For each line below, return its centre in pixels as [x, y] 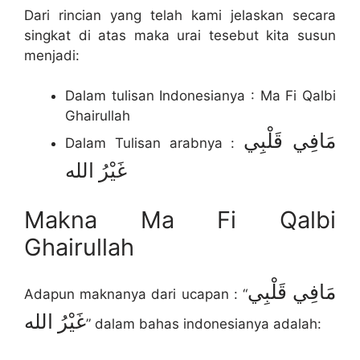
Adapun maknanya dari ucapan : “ [136, 294]
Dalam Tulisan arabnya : [155, 143]
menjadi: [52, 55]
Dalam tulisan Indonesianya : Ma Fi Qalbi [200, 96]
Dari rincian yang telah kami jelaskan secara [180, 15]
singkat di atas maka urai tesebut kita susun [180, 35]
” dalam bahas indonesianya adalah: [204, 323]
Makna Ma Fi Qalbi [180, 219]
